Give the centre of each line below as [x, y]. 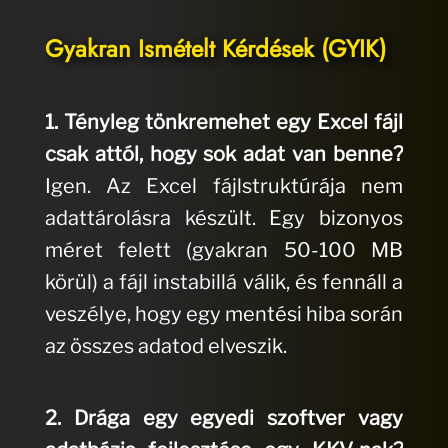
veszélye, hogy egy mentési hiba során [224, 314]
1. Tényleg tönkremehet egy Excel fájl [224, 122]
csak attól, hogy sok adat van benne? [224, 154]
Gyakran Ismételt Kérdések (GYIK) [215, 49]
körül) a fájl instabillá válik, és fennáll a [224, 282]
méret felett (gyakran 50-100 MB [224, 250]
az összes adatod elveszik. [165, 346]
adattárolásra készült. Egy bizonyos [224, 218]
